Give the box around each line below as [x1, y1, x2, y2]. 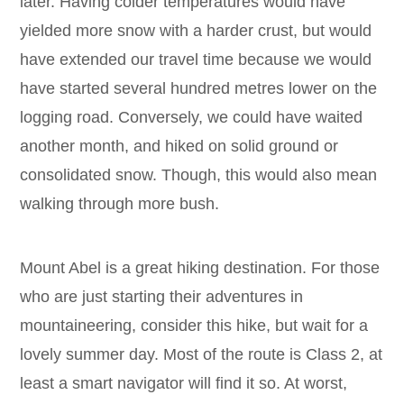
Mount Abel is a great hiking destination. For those [20, 258, 381, 277]
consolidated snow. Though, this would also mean [20, 165, 378, 184]
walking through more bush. [20, 194, 220, 213]
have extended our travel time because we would [20, 50, 372, 69]
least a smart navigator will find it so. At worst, [20, 373, 348, 392]
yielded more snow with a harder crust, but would [20, 21, 372, 40]
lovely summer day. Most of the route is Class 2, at [20, 344, 383, 363]
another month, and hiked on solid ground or [20, 136, 339, 155]
